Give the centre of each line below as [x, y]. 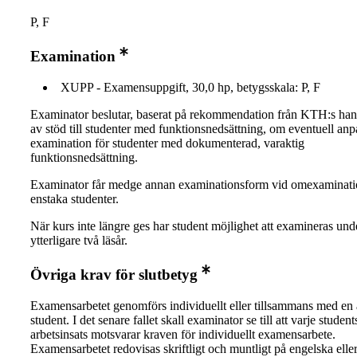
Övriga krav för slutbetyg [114, 274]
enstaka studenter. [75, 198]
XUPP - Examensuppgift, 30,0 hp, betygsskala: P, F [190, 87]
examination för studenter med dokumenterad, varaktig [167, 143]
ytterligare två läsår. [79, 240]
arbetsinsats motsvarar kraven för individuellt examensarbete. [183, 334]
